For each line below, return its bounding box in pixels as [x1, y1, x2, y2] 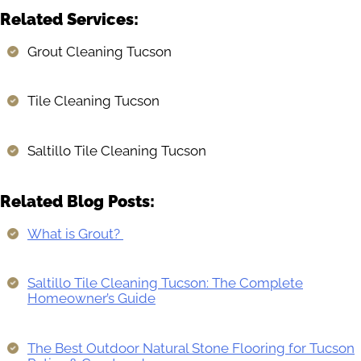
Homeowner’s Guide [27, 290, 156, 307]
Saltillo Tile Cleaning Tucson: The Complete [27, 275, 303, 292]
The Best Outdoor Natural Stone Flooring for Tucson [27, 339, 355, 356]
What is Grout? [27, 225, 123, 242]
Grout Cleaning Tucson [27, 43, 172, 60]
